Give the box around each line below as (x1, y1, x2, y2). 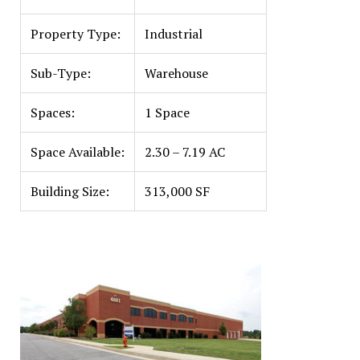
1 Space (144, 104, 190, 121)
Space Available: (30, 143, 125, 161)
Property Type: (30, 25, 121, 43)
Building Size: (30, 182, 109, 200)
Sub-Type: (30, 64, 91, 82)
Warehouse (144, 64, 208, 82)
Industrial (144, 25, 202, 43)
